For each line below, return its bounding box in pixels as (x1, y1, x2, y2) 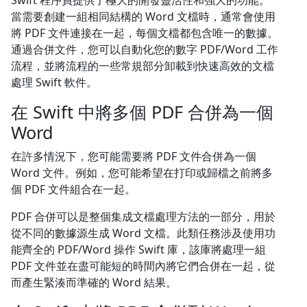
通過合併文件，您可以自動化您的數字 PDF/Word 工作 (11, 42, 278, 57)
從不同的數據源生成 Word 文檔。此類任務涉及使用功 (11, 225, 275, 241)
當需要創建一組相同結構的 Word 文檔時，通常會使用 (11, 9, 275, 24)
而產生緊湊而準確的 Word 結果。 (11, 275, 177, 290)
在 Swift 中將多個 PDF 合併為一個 (11, 100, 273, 123)
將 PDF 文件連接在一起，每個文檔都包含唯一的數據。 (11, 25, 278, 40)
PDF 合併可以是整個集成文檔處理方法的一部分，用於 (11, 209, 275, 224)
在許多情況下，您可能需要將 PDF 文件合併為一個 (11, 149, 256, 164)
